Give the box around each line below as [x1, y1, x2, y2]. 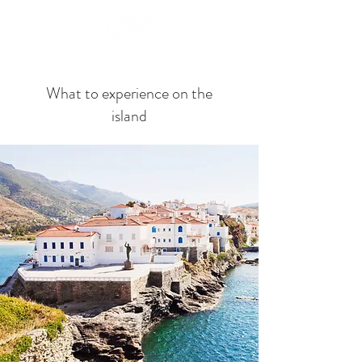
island [111, 104, 147, 128]
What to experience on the [45, 82, 213, 105]
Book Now [192, 16, 234, 32]
